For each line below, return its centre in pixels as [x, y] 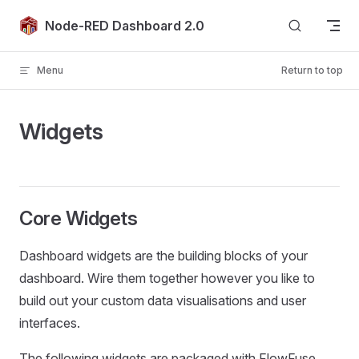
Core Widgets [79, 218]
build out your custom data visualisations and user [163, 301]
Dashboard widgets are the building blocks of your [163, 256]
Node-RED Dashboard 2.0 [125, 25]
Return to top [312, 70]
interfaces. [50, 323]
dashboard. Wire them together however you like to [167, 278]
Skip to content [56, 22]
